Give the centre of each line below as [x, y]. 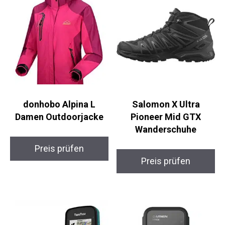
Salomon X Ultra [166, 104]
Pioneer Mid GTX [166, 117]
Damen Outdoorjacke [59, 117]
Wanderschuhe [166, 129]
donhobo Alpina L [59, 104]
